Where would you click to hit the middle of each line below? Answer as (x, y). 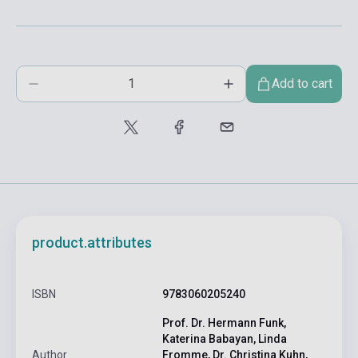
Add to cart (302, 84)
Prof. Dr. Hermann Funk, (224, 323)
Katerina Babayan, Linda (224, 339)
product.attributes (92, 243)
